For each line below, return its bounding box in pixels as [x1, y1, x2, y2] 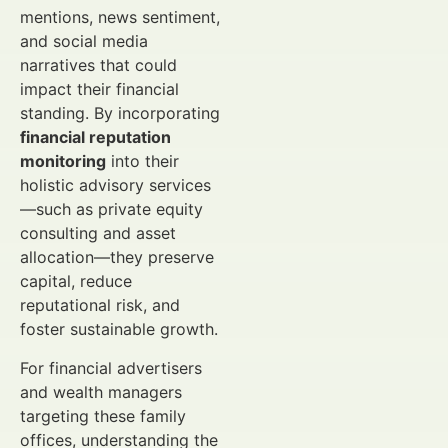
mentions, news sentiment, [20, 7, 220, 28]
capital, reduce [20, 271, 132, 292]
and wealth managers [20, 381, 182, 402]
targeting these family [20, 405, 186, 426]
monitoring [20, 151, 106, 172]
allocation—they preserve [20, 247, 214, 268]
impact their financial [20, 79, 179, 100]
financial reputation [20, 127, 171, 148]
